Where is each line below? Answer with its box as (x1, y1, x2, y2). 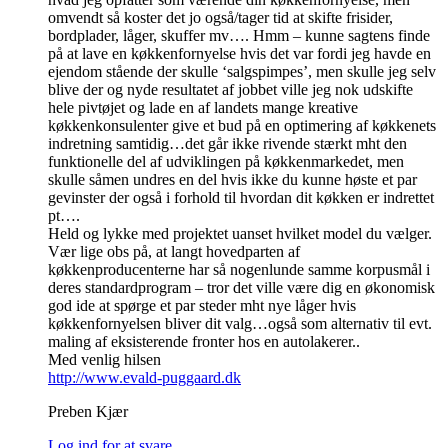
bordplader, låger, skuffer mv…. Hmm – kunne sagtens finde (48, 27, 430, 45)
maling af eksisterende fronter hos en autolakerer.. (48, 333, 360, 351)
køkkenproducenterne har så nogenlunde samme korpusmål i (48, 261, 430, 279)
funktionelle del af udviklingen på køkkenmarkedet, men (48, 153, 404, 171)
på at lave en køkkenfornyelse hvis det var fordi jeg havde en (48, 45, 431, 63)
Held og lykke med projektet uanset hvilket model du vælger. (48, 225, 432, 243)
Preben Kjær (48, 403, 128, 421)
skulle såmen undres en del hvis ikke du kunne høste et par (48, 171, 417, 189)
